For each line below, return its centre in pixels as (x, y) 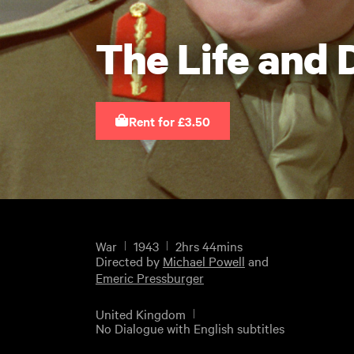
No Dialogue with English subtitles (190, 328)
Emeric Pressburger (149, 278)
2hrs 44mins (209, 246)
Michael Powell (203, 261)
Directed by (129, 261)
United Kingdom (140, 313)
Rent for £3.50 (169, 121)
